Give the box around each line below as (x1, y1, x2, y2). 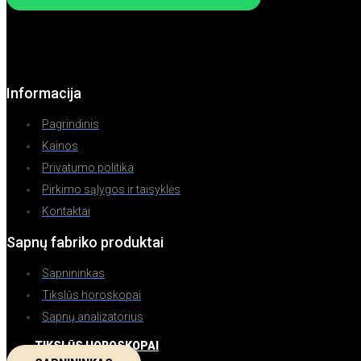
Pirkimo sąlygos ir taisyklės (42, 182, 180, 196)
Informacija (6, 84, 81, 102)
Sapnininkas (42, 266, 105, 280)
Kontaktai (42, 204, 90, 218)
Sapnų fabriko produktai (6, 233, 164, 251)
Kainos (42, 139, 78, 152)
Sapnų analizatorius (42, 309, 143, 323)
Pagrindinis (42, 117, 99, 131)
